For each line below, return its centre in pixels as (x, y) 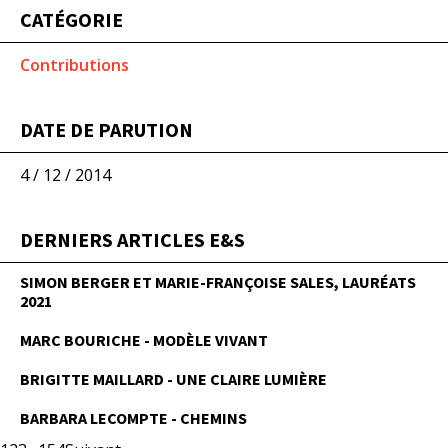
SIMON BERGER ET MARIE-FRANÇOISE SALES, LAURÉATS (218, 282)
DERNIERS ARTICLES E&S (132, 239)
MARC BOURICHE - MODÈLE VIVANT (144, 340)
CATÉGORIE (71, 19)
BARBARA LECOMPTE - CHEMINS (133, 418)
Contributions (74, 65)
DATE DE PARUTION (106, 129)
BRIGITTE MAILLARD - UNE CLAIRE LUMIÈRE (173, 379)
